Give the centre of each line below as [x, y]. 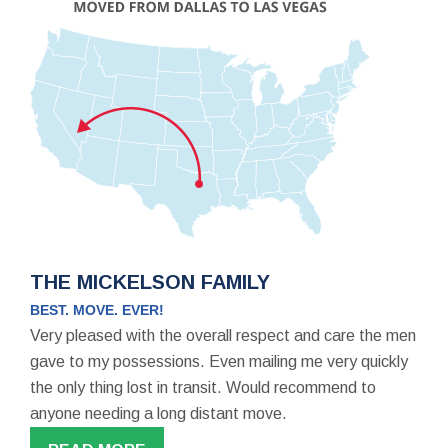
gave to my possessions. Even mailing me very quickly [219, 361]
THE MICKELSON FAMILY [150, 281]
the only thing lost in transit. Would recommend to [203, 387]
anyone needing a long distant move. [158, 413]
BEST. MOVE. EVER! [97, 309]
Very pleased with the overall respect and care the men [223, 335]
